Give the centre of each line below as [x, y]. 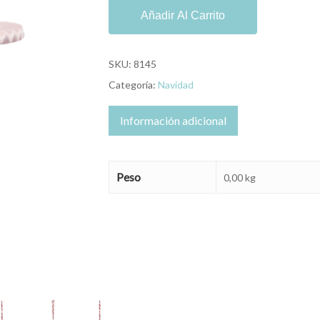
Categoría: [133, 85]
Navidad [175, 85]
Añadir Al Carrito [182, 15]
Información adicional [173, 120]
